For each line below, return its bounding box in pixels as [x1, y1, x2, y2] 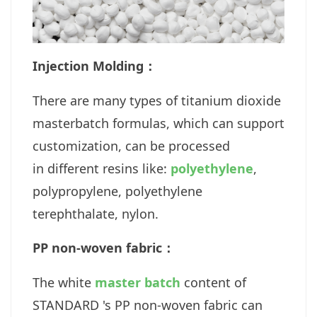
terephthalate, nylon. [33, 204, 158, 222]
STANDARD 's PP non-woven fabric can [33, 296, 263, 313]
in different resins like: [33, 159, 171, 177]
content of [180, 273, 246, 291]
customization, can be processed [33, 137, 230, 154]
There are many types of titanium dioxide [33, 91, 281, 109]
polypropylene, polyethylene [33, 182, 202, 200]
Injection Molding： [33, 57, 156, 74]
